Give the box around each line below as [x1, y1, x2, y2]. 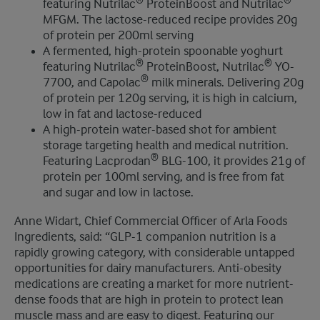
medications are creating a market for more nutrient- [14, 278, 294, 291]
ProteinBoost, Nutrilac [144, 61, 264, 74]
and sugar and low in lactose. [43, 186, 194, 199]
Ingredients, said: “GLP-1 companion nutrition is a [14, 231, 276, 244]
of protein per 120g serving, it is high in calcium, [43, 92, 297, 105]
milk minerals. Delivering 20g [149, 76, 304, 89]
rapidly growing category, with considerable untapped [14, 246, 294, 259]
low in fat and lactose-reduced [43, 108, 201, 121]
